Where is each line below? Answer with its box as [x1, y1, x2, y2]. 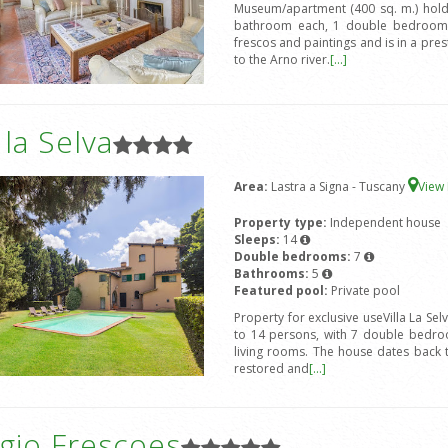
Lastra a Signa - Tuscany [270, 178, 408, 196]
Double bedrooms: [233, 248, 354, 266]
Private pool [330, 282, 400, 300]
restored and [233, 360, 309, 378]
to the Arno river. [233, 51, 330, 69]
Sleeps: [233, 231, 283, 249]
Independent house [329, 214, 441, 232]
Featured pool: [233, 282, 331, 300]
